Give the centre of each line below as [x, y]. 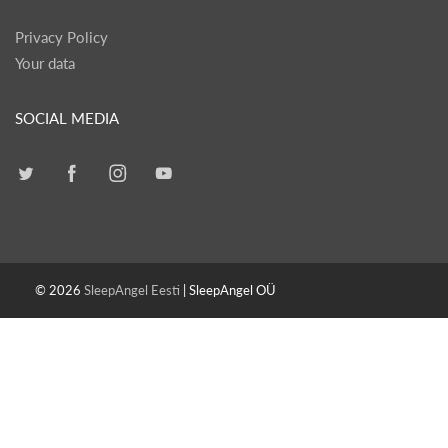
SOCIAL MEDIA [67, 117]
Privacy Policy [61, 37]
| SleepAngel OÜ [228, 289]
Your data [45, 63]
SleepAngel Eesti [132, 289]
